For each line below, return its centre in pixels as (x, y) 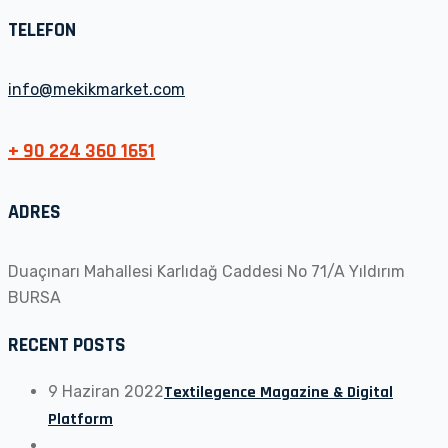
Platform (80, 420)
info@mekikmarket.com (96, 90)
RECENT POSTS (67, 345)
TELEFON (42, 29)
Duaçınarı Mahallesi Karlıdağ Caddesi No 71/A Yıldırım (206, 272)
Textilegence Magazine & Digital (278, 393)
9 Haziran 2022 (106, 392)
